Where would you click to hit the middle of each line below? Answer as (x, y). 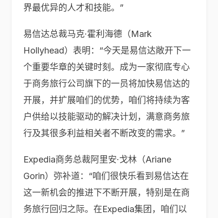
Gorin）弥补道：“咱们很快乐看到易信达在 (106, 176)
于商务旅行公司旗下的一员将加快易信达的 (107, 83)
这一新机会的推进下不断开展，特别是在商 (107, 192)
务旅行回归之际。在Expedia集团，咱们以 (105, 209)
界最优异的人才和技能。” (73, 8)
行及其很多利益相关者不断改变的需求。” (104, 133)
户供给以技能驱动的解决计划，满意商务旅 (107, 117)
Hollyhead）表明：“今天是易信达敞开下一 (107, 50)
